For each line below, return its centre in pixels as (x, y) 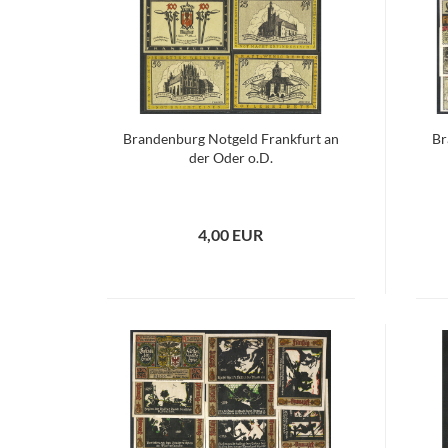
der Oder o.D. (230, 157)
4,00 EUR (231, 234)
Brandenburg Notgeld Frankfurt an (230, 138)
